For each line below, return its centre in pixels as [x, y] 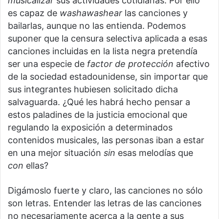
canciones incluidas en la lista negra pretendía [103, 51]
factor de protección [130, 64]
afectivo [192, 64]
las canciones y [155, 13]
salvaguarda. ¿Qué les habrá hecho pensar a [99, 102]
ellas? [36, 165]
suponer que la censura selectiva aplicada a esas [108, 38]
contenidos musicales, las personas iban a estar [106, 140]
